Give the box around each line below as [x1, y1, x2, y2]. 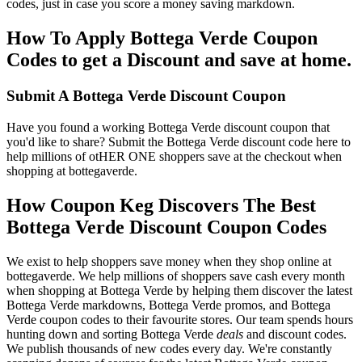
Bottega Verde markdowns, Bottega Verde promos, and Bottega [6, 297, 330, 312]
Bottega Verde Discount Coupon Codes [6, 216, 326, 238]
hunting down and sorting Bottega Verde [6, 326, 217, 341]
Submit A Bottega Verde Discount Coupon [6, 87, 286, 104]
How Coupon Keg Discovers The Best [6, 194, 316, 216]
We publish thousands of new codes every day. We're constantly [6, 341, 332, 356]
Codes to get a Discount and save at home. [6, 49, 351, 71]
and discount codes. [243, 326, 347, 341]
